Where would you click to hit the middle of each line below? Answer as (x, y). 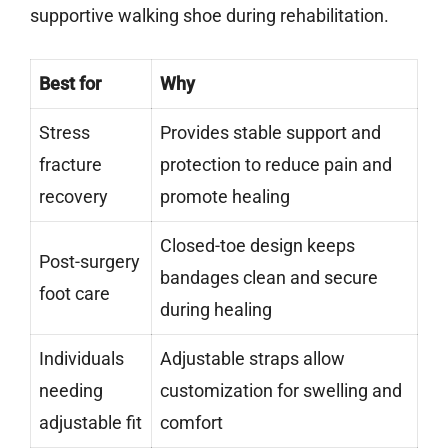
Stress (64, 133)
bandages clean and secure (269, 278)
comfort (191, 423)
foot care (74, 294)
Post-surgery (89, 262)
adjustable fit (90, 423)
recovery (73, 197)
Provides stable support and (270, 133)
